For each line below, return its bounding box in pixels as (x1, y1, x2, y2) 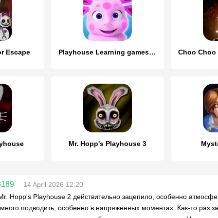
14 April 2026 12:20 (23, 181, 83, 188)
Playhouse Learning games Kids (149, 48, 156, 56)
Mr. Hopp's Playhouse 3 (69, 140, 146, 147)
